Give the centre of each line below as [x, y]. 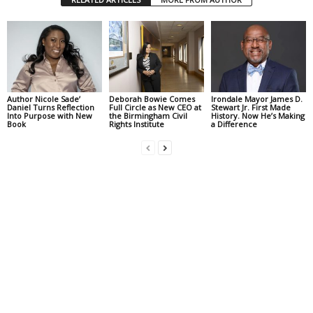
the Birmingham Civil [148, 115]
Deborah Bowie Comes [152, 99]
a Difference [234, 124]
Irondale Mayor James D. [256, 99]
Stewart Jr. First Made [250, 107]
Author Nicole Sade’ [44, 99]
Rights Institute [136, 124]
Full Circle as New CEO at [155, 107]
